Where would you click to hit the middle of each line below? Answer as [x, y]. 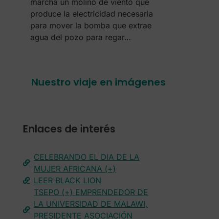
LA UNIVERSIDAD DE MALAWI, [91, 204]
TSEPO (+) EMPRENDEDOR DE [91, 192]
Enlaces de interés [69, 129]
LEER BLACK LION [68, 180]
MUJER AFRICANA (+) [75, 169]
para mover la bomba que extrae [91, 25]
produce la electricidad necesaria [91, 14]
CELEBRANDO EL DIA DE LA [87, 157]
